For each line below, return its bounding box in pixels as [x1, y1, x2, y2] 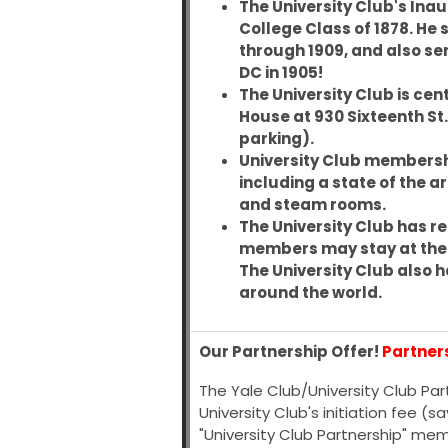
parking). [239, 128, 317, 150]
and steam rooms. [239, 194, 392, 216]
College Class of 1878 [239, 18, 409, 40]
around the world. [239, 282, 385, 304]
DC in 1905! [239, 62, 323, 84]
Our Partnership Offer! [199, 341, 382, 362]
